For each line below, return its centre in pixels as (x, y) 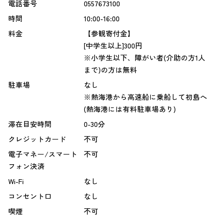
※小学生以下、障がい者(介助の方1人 (144, 58)
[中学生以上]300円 (113, 46)
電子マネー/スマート (43, 154)
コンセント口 (30, 196)
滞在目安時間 (30, 124)
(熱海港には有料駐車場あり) (130, 109)
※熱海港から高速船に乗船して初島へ (145, 97)
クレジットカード (37, 139)
